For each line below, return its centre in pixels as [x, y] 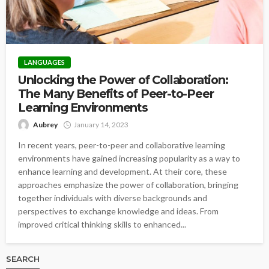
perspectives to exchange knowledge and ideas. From [118, 211]
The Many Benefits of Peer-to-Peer [116, 94]
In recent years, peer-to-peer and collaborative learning [122, 145]
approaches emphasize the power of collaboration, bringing [128, 185]
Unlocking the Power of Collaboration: [123, 80]
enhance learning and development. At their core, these [122, 171]
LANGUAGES [44, 62]
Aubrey [45, 125]
